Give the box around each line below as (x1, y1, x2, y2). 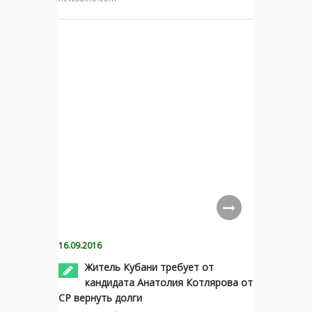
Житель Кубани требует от (85, 260, 214, 274)
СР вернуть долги (58, 291, 142, 305)
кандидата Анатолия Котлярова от (85, 276, 253, 290)
